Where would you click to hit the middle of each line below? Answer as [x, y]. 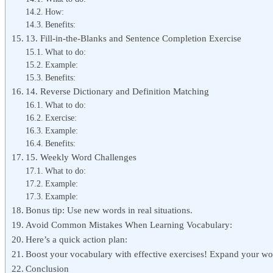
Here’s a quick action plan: [77, 239]
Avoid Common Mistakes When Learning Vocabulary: [129, 224]
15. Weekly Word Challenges [81, 157]
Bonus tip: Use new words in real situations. [109, 210]
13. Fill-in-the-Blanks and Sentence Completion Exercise [134, 38]
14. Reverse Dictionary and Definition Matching [118, 91]
